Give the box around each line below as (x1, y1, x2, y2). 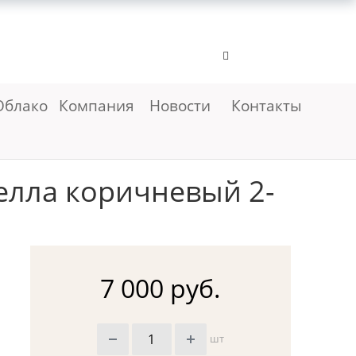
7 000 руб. (99, 271, 221, 306)
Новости (149, 95, 211, 116)
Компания (58, 95, 138, 116)
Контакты (231, 95, 302, 116)
